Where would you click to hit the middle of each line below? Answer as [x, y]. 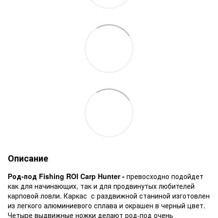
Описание [28, 158]
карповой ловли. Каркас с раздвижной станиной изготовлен [109, 195]
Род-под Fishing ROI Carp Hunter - [67, 176]
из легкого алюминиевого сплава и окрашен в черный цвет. [107, 205]
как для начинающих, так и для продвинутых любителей [101, 186]
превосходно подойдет [165, 176]
